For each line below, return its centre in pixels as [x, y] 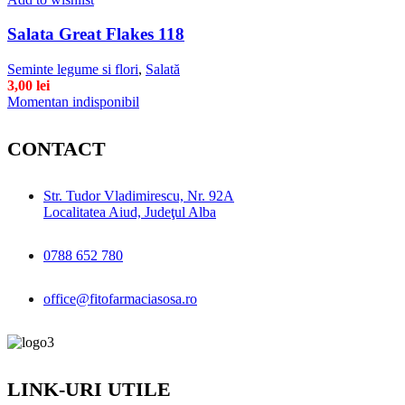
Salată [163, 69]
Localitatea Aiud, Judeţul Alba [130, 212]
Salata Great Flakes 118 [96, 34]
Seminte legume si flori [73, 69]
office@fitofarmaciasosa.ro [120, 298]
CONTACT [57, 148]
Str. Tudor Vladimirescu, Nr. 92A [139, 195]
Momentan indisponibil [73, 101]
